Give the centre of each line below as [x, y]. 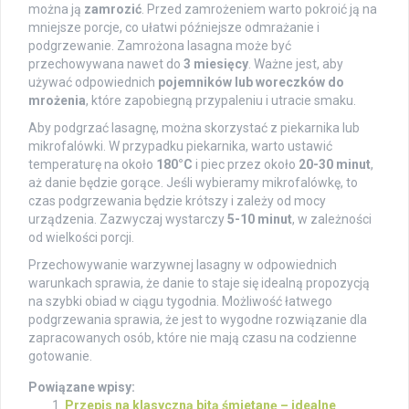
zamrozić [113, 10]
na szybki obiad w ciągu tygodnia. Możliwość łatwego [180, 302]
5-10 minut [260, 220]
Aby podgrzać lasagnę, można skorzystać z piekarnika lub [194, 128]
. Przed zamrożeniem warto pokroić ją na [259, 10]
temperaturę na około [92, 165]
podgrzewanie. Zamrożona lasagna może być [160, 46]
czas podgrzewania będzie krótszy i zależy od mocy [177, 201]
